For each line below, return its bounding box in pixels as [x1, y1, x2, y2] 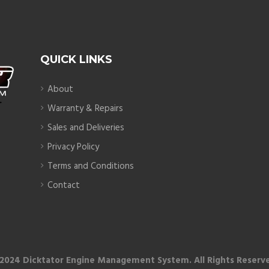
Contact [47, 178, 80, 193]
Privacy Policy [47, 139, 99, 154]
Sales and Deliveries [47, 120, 124, 135]
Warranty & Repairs [47, 101, 123, 116]
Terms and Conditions [47, 159, 134, 174]
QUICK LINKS [40, 52, 113, 66]
